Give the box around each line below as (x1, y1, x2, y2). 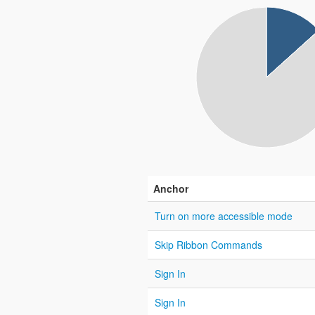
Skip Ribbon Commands (155, 238, 262, 252)
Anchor (153, 181, 188, 195)
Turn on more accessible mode (155, 209, 292, 223)
